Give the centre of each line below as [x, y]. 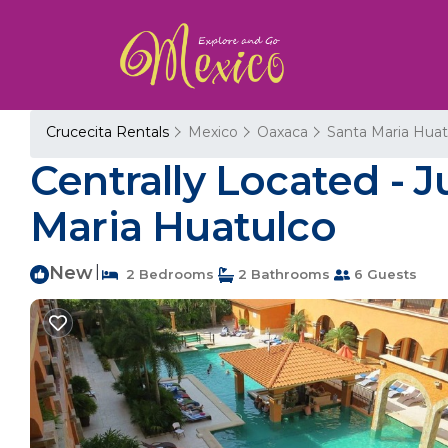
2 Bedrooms [166, 274]
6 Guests [383, 274]
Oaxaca [282, 132]
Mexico [213, 132]
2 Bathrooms [282, 274]
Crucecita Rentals [109, 132]
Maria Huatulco [183, 226]
